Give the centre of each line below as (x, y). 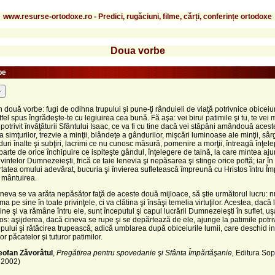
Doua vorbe (137, 50)
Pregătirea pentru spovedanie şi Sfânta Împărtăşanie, (146, 253)
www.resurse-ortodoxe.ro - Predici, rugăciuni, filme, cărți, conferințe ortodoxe (137, 16)
